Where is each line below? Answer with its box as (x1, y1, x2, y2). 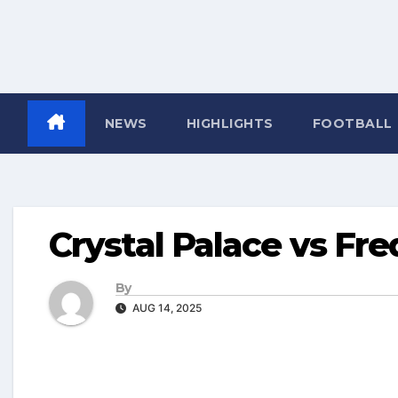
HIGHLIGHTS (186, 115, 274, 132)
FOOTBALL (312, 115, 396, 132)
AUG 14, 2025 (130, 301, 202, 315)
